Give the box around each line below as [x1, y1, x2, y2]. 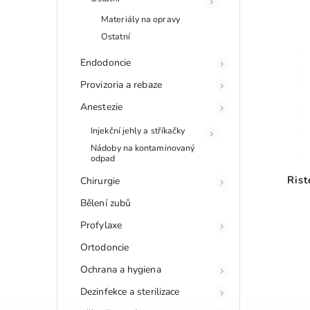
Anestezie [80, 100, 122, 113]
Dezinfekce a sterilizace [80, 284, 180, 298]
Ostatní [101, 30, 130, 42]
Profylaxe [80, 218, 122, 232]
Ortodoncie [80, 240, 129, 254]
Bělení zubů [80, 196, 131, 210]
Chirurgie [80, 174, 120, 188]
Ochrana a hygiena [80, 262, 161, 276]
